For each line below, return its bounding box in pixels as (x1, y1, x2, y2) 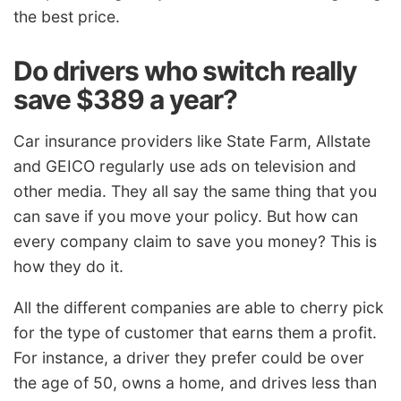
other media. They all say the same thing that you (13, 182, 377, 201)
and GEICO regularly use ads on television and (13, 157, 356, 176)
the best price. (13, 6, 120, 26)
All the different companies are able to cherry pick (13, 298, 384, 318)
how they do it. (13, 257, 124, 277)
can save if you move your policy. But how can (13, 207, 358, 226)
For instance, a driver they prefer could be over (13, 348, 364, 368)
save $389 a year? (13, 82, 237, 115)
